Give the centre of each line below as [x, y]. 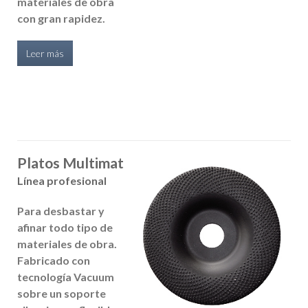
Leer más [45, 53]
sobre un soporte [62, 293]
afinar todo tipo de [65, 227]
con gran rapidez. [61, 18]
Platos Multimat [70, 163]
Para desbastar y [61, 211]
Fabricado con [54, 260]
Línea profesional [62, 180]
